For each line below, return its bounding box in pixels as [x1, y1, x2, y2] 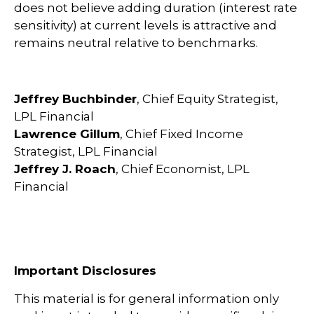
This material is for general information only [14, 291, 279, 306]
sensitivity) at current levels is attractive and [14, 18, 277, 32]
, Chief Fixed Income [120, 126, 243, 141]
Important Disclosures [14, 263, 156, 278]
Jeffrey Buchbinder [14, 91, 137, 106]
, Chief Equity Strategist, [137, 91, 278, 106]
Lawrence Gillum [14, 126, 120, 141]
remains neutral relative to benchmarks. [14, 35, 258, 50]
